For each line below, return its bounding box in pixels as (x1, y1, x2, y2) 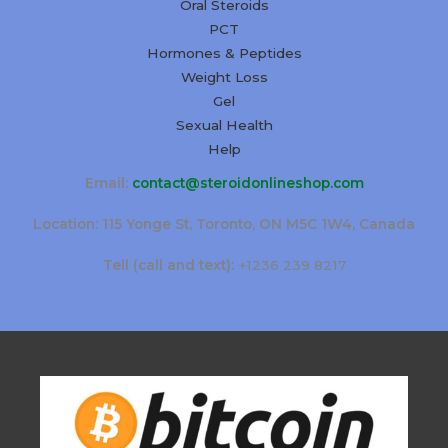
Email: (84, 174, 132, 191)
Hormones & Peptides (146, 44, 302, 61)
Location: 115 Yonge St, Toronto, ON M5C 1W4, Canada (33, 216, 415, 233)
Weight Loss (180, 68, 268, 85)
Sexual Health (175, 116, 273, 133)
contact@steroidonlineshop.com (131, 174, 364, 191)
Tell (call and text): (102, 257, 234, 274)
